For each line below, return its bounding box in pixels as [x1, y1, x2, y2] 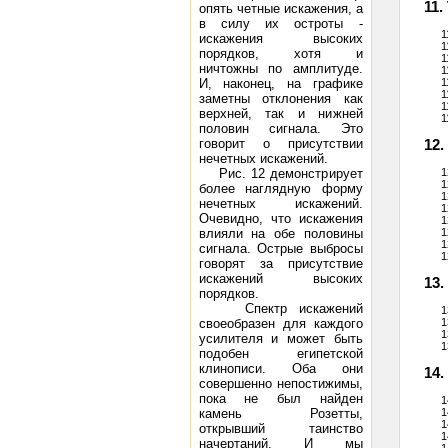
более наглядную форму [198, 181, 363, 196]
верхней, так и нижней [198, 106, 363, 121]
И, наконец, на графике [198, 76, 363, 91]
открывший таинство [198, 421, 363, 436]
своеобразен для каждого [198, 316, 363, 331]
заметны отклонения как [198, 91, 363, 106]
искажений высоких [198, 271, 363, 286]
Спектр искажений [198, 301, 363, 316]
